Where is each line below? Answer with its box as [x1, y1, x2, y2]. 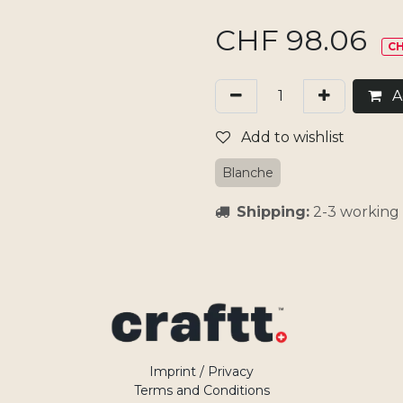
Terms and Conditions [133, 382, 270, 399]
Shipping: [237, 203, 309, 220]
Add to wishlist [241, 129, 345, 146]
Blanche [222, 165, 273, 181]
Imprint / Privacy [149, 363, 254, 381]
